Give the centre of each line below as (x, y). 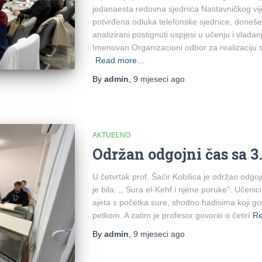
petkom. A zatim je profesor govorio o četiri (171, 215)
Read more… (120, 60)
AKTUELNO (111, 135)
